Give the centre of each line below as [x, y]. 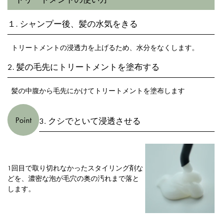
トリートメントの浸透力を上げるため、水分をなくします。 [105, 48]
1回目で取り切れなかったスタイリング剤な [75, 168]
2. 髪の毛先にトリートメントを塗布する [83, 67]
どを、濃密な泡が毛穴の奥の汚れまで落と [73, 178]
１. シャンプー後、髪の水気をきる [73, 24]
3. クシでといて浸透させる [90, 121]
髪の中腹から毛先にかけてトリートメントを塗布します [98, 91]
